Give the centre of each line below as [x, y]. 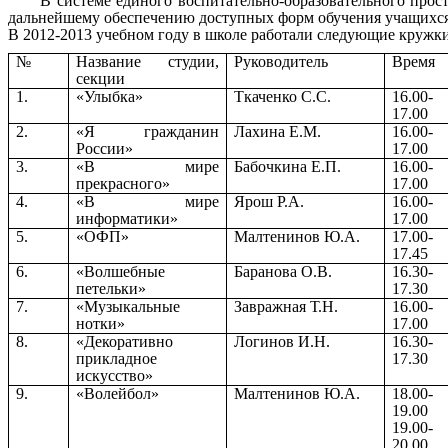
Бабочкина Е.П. [288, 166]
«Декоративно [125, 341]
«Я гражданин [147, 131]
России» [105, 148]
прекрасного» [123, 183]
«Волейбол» [118, 393]
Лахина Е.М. [278, 131]
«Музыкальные [128, 306]
